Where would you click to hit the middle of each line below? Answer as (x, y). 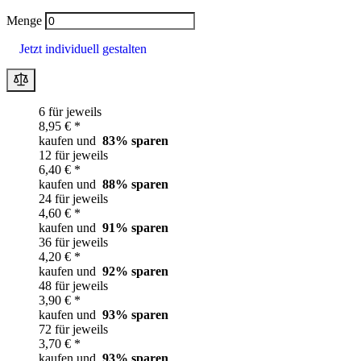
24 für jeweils (73, 198)
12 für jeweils (73, 155)
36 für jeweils (73, 242)
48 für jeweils (73, 285)
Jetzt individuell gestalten (83, 49)
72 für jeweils (73, 329)
